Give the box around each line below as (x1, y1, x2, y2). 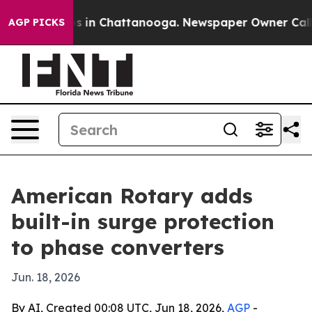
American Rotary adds (11, 182, 253, 209)
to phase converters (11, 234, 224, 260)
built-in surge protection (11, 208, 274, 235)
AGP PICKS (8, 16, 65, 29)
